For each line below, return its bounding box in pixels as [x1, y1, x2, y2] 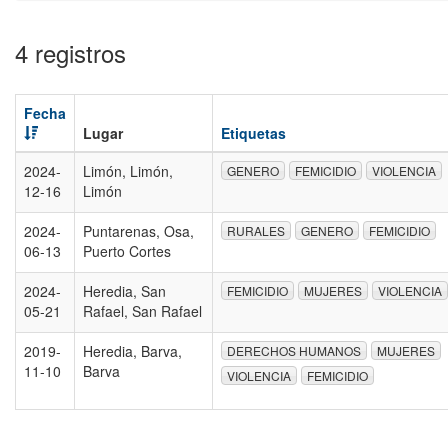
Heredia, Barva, [83, 341, 182, 361]
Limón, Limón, [83, 161, 173, 181]
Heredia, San [83, 281, 166, 301]
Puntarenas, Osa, [83, 221, 194, 241]
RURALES [227, 222, 285, 240]
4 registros [15, 35, 126, 70]
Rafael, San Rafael [83, 301, 202, 321]
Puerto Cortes [83, 241, 171, 261]
